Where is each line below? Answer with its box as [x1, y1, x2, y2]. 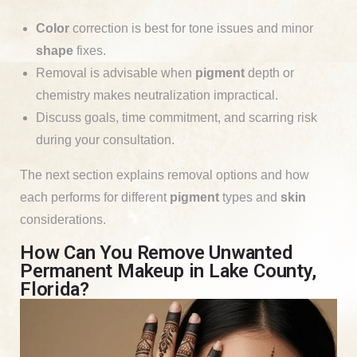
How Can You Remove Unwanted [20, 241, 292, 264]
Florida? [20, 277, 89, 300]
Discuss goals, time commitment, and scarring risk [36, 110, 317, 124]
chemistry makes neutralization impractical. [36, 88, 278, 102]
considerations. [20, 212, 106, 226]
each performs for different [20, 190, 170, 204]
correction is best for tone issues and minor [69, 21, 313, 35]
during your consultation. [36, 132, 175, 147]
